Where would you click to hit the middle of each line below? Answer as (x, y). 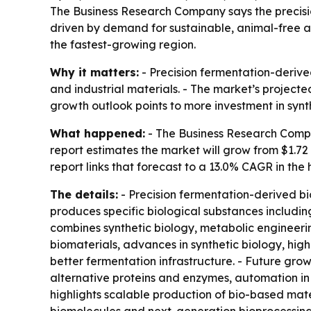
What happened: (98, 133)
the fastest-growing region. (123, 44)
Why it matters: (94, 72)
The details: (84, 194)
